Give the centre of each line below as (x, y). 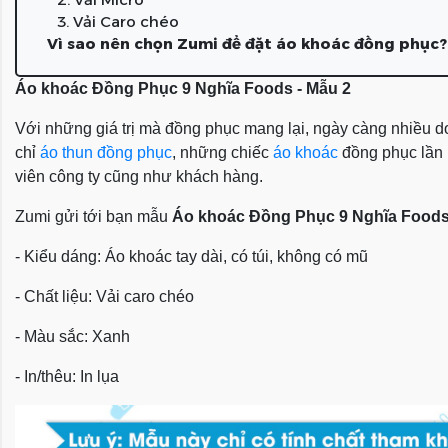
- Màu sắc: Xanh (72, 336)
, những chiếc (222, 152)
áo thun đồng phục (106, 152)
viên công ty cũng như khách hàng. (139, 176)
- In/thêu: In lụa (67, 376)
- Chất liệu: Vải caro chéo (104, 296)
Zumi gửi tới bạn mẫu (93, 216)
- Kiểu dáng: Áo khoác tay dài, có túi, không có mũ (191, 256)
